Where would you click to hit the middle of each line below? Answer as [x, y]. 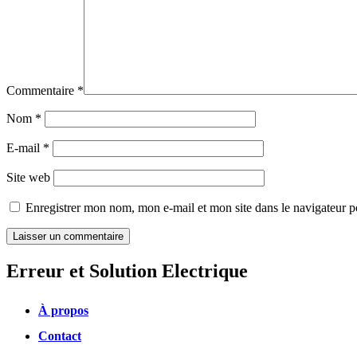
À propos [63, 311]
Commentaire [42, 91]
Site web [28, 178]
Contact [60, 336]
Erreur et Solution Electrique [127, 271]
